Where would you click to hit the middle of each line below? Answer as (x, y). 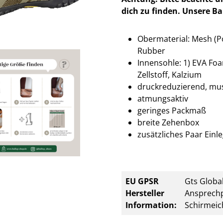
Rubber (151, 51)
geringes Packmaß (172, 111)
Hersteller (145, 193)
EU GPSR (142, 181)
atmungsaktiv (163, 99)
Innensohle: (160, 63)
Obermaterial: (165, 39)
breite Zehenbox (168, 122)
